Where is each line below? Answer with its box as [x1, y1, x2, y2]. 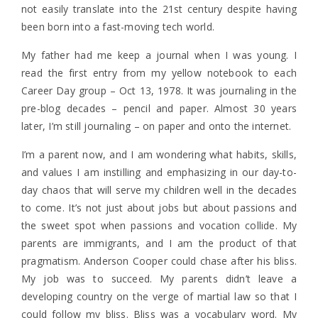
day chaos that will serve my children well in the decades [21, 183, 297, 197]
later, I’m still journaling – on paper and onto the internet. [21, 119, 292, 133]
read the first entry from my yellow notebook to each [21, 66, 297, 79]
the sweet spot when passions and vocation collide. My [21, 219, 297, 232]
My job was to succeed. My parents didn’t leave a [21, 272, 297, 285]
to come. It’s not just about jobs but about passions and [21, 201, 297, 214]
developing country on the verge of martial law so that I [21, 290, 297, 303]
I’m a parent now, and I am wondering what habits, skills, [21, 148, 297, 161]
